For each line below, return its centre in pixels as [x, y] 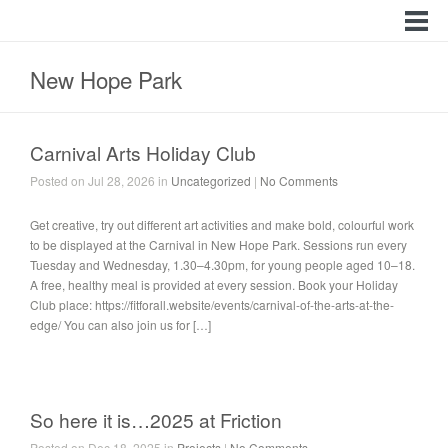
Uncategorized [211, 180]
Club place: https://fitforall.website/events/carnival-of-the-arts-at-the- [212, 304]
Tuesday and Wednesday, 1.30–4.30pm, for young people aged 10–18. [222, 264]
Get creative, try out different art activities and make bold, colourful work [222, 224]
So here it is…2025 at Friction [156, 419]
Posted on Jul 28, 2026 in [100, 180]
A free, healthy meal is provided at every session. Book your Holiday [214, 284]
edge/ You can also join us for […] [120, 324]
